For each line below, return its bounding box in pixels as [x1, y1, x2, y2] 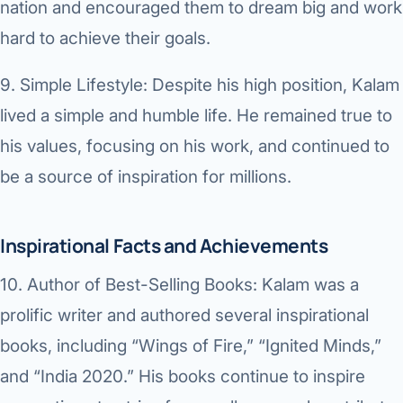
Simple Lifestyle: [20, 75, 148, 96]
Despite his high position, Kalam [148, 75, 399, 96]
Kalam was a [257, 274, 359, 296]
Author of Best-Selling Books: [27, 274, 257, 296]
